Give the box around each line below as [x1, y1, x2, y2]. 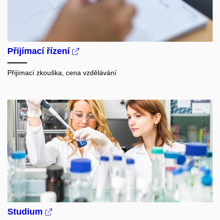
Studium [7, 207, 45, 217]
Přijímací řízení [7, 46, 72, 56]
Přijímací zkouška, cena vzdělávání [7, 68, 116, 77]
